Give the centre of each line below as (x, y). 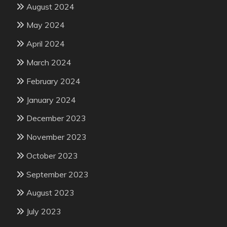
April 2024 (46, 44)
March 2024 (49, 62)
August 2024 (50, 6)
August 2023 (50, 193)
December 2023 (56, 118)
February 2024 (53, 81)
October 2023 (52, 155)
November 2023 (56, 137)
